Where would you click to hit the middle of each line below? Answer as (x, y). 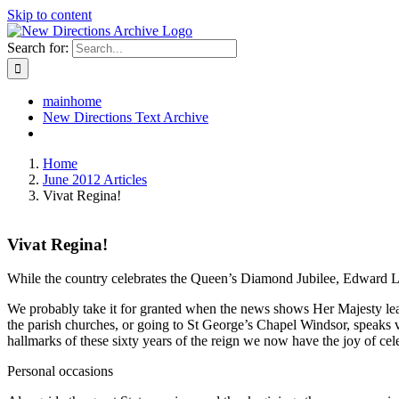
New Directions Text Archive (126, 117)
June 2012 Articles (95, 179)
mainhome (72, 101)
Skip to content (49, 15)
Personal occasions (60, 371)
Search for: (38, 48)
